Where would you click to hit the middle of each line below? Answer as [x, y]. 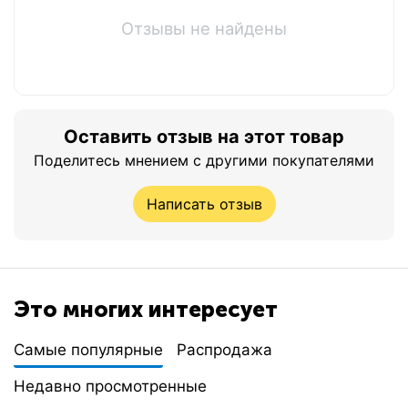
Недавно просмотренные [110, 386]
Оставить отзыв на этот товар [204, 136]
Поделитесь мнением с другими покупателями [204, 160]
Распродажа [224, 350]
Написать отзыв [204, 204]
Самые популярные [88, 350]
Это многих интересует [146, 309]
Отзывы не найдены [204, 28]
